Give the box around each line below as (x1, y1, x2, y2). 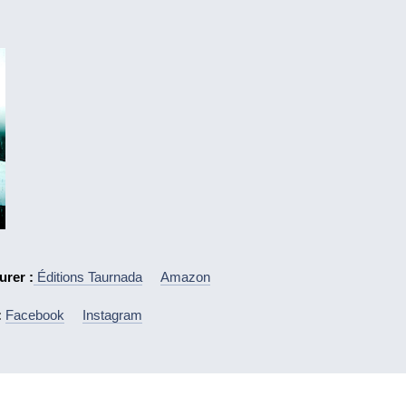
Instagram (82, 306, 143, 323)
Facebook (5, 306, 65, 323)
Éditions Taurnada (34, 268, 143, 285)
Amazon (160, 268, 211, 285)
